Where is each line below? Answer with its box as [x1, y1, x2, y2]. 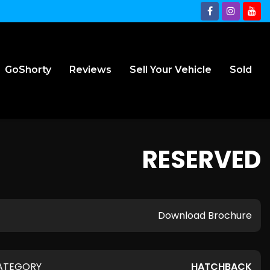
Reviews [69, 64, 111, 75]
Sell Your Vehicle [130, 64, 212, 75]
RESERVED [142, 143, 261, 177]
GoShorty [5, 64, 51, 75]
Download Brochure [158, 209, 252, 222]
